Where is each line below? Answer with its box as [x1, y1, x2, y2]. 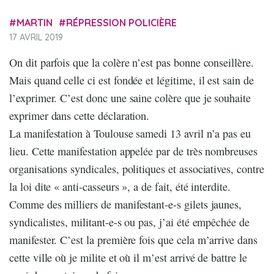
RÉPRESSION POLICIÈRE [66, 16, 177, 29]
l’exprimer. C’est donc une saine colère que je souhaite [9, 90, 251, 105]
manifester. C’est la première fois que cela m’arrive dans [9, 232, 257, 247]
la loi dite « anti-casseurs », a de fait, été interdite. [9, 179, 231, 194]
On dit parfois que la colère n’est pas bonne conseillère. [9, 54, 254, 70]
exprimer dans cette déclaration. [9, 108, 150, 123]
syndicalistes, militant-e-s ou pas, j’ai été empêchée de [9, 214, 250, 229]
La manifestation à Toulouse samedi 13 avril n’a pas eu [9, 125, 251, 141]
